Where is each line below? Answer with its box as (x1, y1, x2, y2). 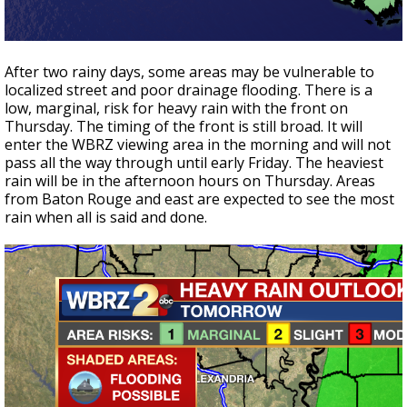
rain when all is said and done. (5, 207, 207, 228)
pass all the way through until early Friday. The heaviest (5, 153, 383, 174)
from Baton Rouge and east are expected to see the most (5, 189, 394, 210)
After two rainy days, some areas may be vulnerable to (5, 62, 374, 83)
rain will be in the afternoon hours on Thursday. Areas (5, 171, 375, 192)
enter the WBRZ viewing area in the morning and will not (5, 134, 391, 155)
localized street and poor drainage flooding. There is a (5, 80, 372, 101)
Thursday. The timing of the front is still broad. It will (5, 116, 362, 137)
